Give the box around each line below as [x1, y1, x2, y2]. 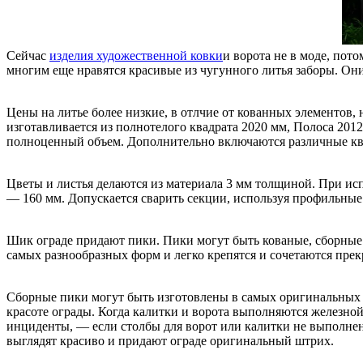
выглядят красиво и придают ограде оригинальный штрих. [6, 333, 334, 348]
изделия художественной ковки [49, 48, 223, 62]
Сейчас [6, 48, 49, 62]
